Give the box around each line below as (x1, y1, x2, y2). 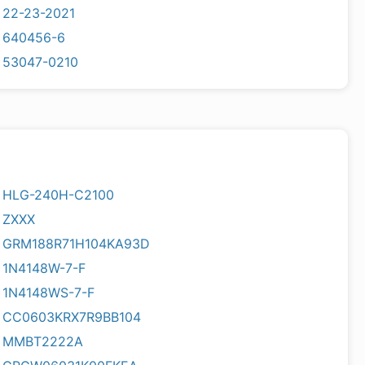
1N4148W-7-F (2, 260, 86, 276)
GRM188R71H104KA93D (2, 235, 151, 252)
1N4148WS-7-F (2, 284, 95, 301)
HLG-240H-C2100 (2, 187, 115, 203)
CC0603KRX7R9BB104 (2, 309, 142, 325)
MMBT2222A (2, 333, 84, 350)
